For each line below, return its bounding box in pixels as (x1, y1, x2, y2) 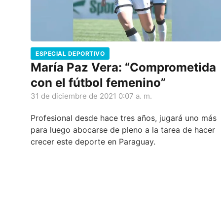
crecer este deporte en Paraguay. (31, 137, 155, 147)
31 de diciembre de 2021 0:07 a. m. (31, 91, 152, 101)
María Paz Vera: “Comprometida (31, 60, 216, 75)
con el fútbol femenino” (31, 75, 166, 90)
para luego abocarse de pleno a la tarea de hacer (31, 125, 215, 135)
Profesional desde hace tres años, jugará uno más (31, 113, 217, 123)
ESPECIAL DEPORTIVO (36, 50, 105, 58)
